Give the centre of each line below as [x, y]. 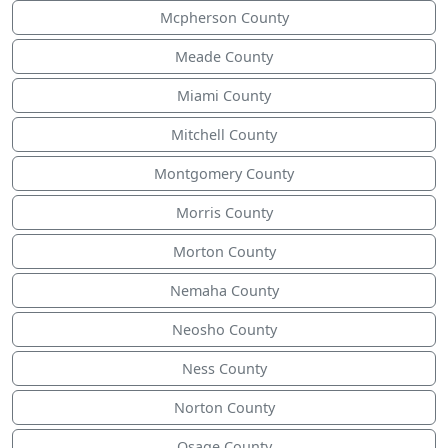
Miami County [224, 96]
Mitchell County [224, 135]
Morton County [224, 252]
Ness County [224, 369]
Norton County [224, 408]
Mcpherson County [224, 18]
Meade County [224, 57]
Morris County [224, 213]
